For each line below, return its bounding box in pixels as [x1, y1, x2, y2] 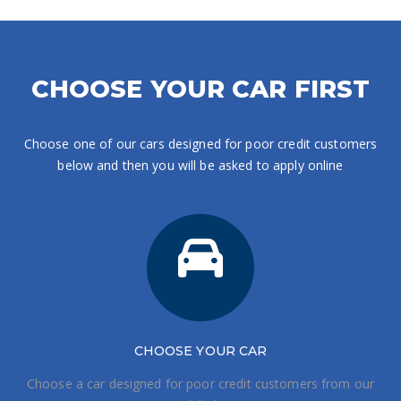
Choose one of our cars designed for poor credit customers [23, 135, 378, 153]
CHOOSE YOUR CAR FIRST [30, 74, 371, 104]
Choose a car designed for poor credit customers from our [26, 374, 375, 392]
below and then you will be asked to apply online [57, 157, 344, 175]
